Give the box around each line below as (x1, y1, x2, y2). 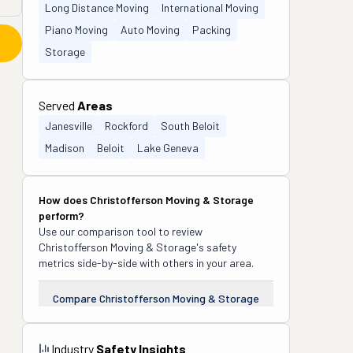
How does (39, 193, 90, 206)
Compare (53, 292, 99, 305)
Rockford (105, 119, 148, 132)
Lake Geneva (137, 141, 199, 154)
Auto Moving (121, 23, 180, 36)
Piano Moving (45, 23, 108, 36)
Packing (192, 23, 231, 36)
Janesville (45, 119, 92, 132)
